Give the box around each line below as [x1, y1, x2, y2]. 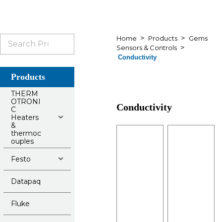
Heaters [11, 112, 39, 122]
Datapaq [11, 176, 41, 186]
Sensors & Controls [116, 43, 177, 52]
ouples [11, 136, 34, 146]
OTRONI [11, 97, 41, 106]
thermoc [11, 128, 41, 138]
